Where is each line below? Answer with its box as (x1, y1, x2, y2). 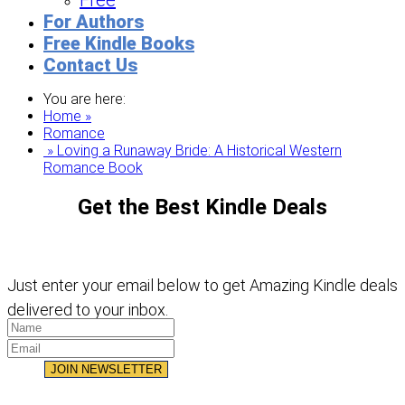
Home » (43, 108, 91, 125)
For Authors (43, 11, 144, 33)
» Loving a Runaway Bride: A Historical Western (43, 142, 342, 159)
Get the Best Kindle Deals (78, 193, 327, 220)
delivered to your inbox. (7, 299, 168, 319)
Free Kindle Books (43, 33, 194, 54)
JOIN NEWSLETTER (51, 362, 163, 376)
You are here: (43, 90, 126, 108)
